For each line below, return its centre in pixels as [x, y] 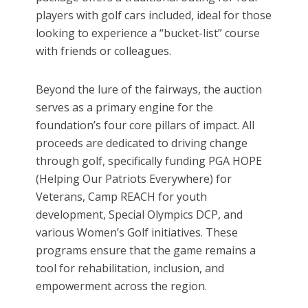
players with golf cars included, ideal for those [154, 15]
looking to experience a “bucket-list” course [148, 33]
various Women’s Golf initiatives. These [137, 233]
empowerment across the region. [122, 286]
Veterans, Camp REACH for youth [122, 197]
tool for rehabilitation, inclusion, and [130, 268]
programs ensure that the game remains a [146, 251]
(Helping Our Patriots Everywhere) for [134, 179]
